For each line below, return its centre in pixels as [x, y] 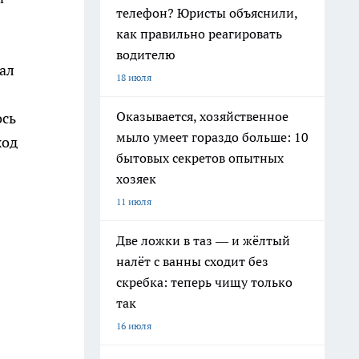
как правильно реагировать [199, 34]
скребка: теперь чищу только [204, 282]
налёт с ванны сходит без [192, 261]
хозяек [136, 179]
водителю [146, 54]
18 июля [134, 77]
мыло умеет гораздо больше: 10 [212, 137]
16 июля [134, 326]
